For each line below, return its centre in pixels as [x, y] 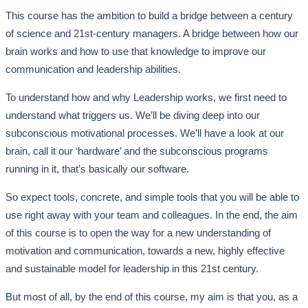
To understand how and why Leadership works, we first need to [146, 97]
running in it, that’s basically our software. [97, 168]
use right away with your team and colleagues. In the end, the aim [152, 214]
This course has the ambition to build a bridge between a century [149, 15]
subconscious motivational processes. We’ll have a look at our [145, 133]
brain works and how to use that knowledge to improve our [136, 51]
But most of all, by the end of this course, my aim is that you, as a [152, 296]
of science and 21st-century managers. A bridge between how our [152, 33]
